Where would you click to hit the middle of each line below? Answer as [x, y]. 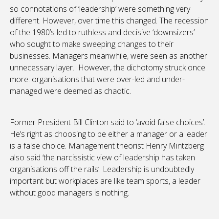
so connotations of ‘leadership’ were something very [100, 9]
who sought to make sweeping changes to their [92, 44]
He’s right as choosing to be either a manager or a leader [109, 134]
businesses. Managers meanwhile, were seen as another [109, 56]
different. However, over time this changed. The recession [109, 21]
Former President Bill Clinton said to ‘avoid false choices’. [108, 122]
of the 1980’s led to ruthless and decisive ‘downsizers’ [102, 33]
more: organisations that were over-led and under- [97, 79]
